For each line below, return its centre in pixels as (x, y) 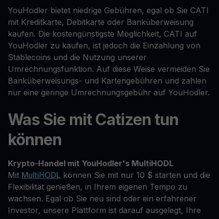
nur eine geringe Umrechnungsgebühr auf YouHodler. (109, 92)
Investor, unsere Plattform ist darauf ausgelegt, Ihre (104, 210)
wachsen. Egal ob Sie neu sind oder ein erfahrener (102, 198)
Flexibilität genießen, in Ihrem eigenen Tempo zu (98, 187)
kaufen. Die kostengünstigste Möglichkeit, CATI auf (102, 33)
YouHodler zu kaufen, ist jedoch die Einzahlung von (104, 45)
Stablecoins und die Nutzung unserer (77, 57)
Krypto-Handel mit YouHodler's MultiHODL (91, 163)
